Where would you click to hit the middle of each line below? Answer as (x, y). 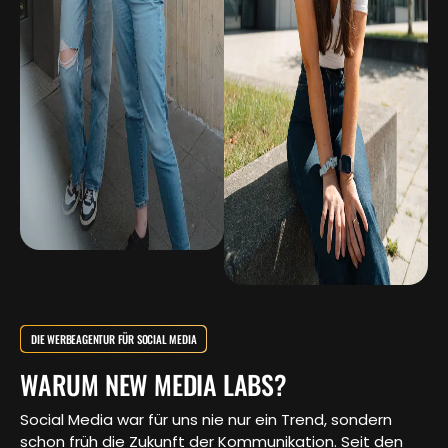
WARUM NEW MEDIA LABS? (153, 385)
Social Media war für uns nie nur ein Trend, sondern (206, 420)
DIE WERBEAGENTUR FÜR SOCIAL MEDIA (114, 339)
